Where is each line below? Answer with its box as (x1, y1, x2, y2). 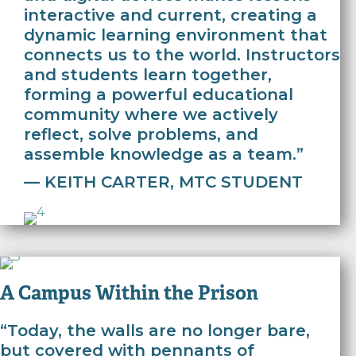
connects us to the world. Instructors (24, 45, 340, 65)
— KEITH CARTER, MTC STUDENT (24, 172, 303, 192)
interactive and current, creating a (24, 6, 317, 25)
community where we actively (24, 105, 278, 125)
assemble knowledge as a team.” (24, 145, 304, 164)
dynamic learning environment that (24, 25, 327, 45)
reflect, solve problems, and (24, 125, 258, 145)
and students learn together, (24, 65, 272, 85)
